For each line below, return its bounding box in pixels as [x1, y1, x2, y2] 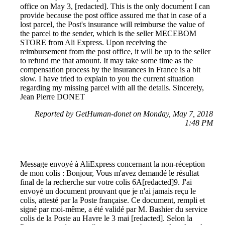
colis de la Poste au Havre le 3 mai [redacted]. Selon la [20, 213, 192, 222]
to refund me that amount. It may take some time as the [20, 56, 193, 65]
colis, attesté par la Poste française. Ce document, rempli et [20, 195, 205, 204]
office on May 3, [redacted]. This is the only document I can [20, 2, 210, 11]
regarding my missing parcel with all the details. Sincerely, [20, 83, 204, 92]
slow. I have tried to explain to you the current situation [20, 74, 194, 83]
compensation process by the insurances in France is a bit [20, 65, 200, 74]
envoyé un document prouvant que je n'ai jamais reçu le [20, 186, 196, 195]
